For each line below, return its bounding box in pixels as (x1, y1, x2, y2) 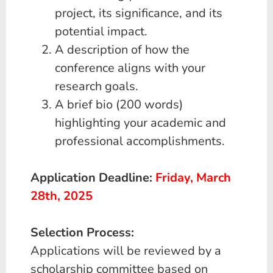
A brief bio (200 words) (55, 96, 183, 113)
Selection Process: (30, 224, 134, 241)
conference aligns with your (55, 60, 205, 77)
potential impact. (55, 23, 147, 40)
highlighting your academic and (55, 115, 226, 132)
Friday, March (155, 169, 231, 186)
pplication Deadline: (40, 169, 152, 186)
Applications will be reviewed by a (30, 243, 221, 260)
